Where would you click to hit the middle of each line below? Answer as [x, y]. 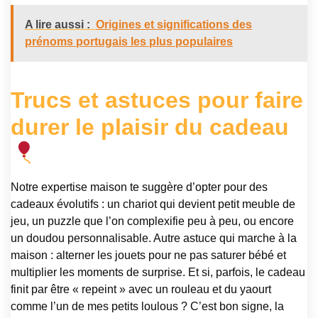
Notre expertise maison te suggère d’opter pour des [139, 187]
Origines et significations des [174, 24]
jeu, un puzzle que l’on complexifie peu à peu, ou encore [152, 221]
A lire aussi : [57, 24]
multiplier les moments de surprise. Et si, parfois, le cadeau [158, 272]
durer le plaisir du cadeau [150, 127]
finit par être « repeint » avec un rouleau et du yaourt [141, 289]
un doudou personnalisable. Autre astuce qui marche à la [154, 238]
